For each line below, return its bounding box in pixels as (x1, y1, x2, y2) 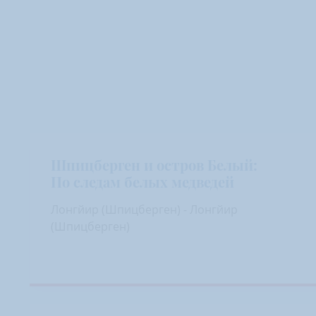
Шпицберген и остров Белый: (51, 155, 257, 174)
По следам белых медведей (51, 172, 234, 191)
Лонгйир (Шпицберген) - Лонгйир (51, 202, 238, 217)
